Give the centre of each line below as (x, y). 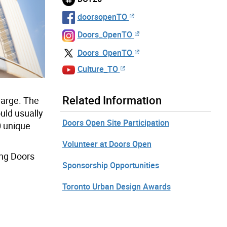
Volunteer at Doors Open (107, 144)
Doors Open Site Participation (116, 122)
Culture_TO (98, 69)
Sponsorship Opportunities (110, 165)
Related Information (112, 100)
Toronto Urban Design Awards (116, 186)
